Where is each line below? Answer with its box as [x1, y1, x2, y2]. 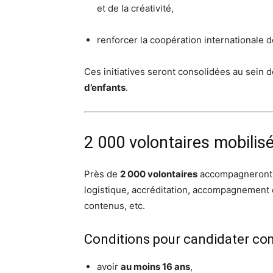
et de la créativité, [97, 2, 174, 14]
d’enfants [84, 82, 126, 93]
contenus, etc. [84, 200, 145, 211]
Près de [84, 168, 120, 180]
